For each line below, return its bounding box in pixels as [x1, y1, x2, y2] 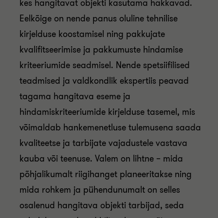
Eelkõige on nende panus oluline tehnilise [19, 13, 178, 24]
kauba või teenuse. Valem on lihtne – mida [19, 153, 183, 164]
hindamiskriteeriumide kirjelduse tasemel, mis [19, 106, 195, 118]
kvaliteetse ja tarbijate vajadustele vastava [19, 137, 187, 149]
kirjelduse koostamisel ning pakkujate [19, 28, 165, 40]
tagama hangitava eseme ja [19, 91, 130, 102]
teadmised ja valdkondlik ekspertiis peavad [19, 75, 189, 87]
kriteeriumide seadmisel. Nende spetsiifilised [19, 59, 190, 71]
